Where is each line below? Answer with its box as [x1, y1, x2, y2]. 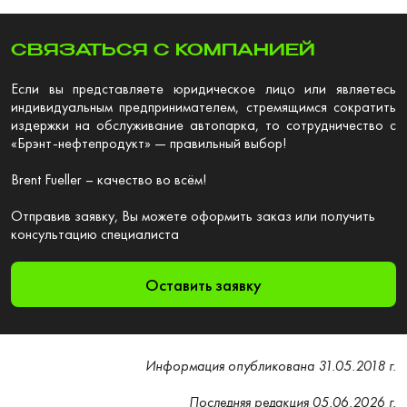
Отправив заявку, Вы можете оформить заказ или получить [11, 206, 375, 226]
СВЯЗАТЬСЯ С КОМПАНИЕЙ [11, 43, 315, 60]
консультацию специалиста [11, 224, 179, 244]
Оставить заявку [145, 273, 262, 295]
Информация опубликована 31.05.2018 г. [145, 356, 396, 376]
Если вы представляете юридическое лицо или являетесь [11, 79, 396, 99]
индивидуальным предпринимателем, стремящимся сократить [11, 97, 396, 117]
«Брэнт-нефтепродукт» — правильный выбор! [11, 134, 286, 154]
